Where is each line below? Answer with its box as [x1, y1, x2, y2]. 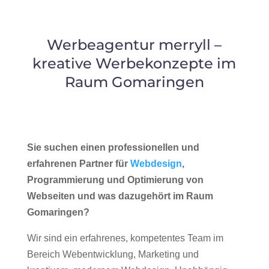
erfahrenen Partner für [26, 159, 130, 169]
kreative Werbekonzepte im [32, 55, 237, 72]
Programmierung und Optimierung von [26, 175, 204, 185]
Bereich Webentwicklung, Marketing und [26, 249, 199, 259]
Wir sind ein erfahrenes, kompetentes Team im [26, 233, 223, 243]
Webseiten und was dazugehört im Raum [26, 191, 213, 201]
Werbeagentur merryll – [47, 36, 222, 53]
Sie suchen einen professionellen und [26, 142, 199, 153]
